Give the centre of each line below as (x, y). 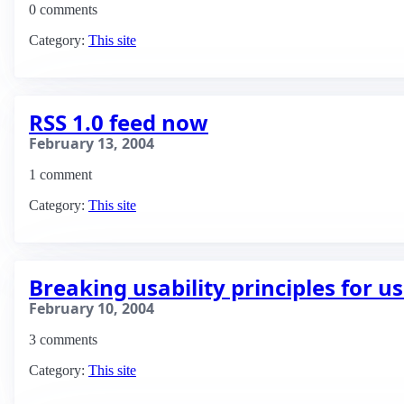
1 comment (60, 174)
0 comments (63, 9)
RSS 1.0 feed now (119, 122)
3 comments (63, 340)
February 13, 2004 (92, 143)
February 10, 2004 (92, 308)
